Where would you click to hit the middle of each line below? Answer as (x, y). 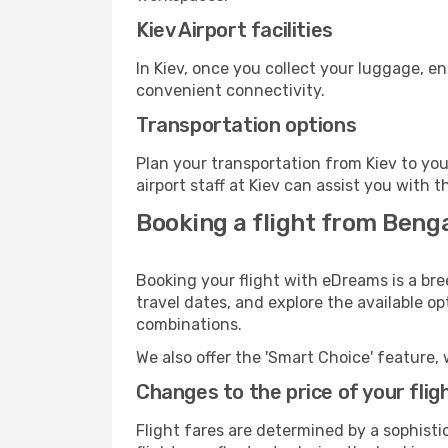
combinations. (189, 324)
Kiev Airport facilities (234, 30)
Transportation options (246, 125)
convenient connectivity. (230, 90)
